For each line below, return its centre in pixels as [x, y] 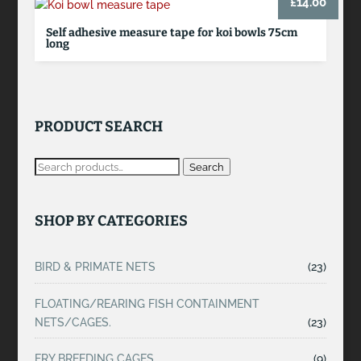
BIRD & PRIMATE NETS [95, 267]
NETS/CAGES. [73, 322]
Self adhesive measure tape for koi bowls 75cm [171, 33]
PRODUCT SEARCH [98, 127]
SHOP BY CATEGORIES [111, 221]
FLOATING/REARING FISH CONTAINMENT [147, 303]
